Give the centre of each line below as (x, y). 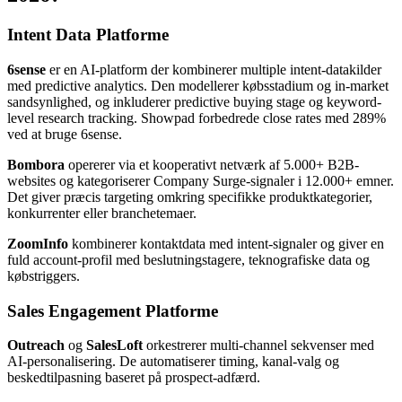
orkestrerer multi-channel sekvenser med (258, 345)
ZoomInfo (38, 244)
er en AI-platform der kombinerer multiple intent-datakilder (214, 70)
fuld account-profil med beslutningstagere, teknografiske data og (188, 260)
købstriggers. (44, 276)
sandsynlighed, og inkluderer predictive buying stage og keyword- (194, 102)
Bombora (36, 165)
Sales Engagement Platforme (113, 310)
